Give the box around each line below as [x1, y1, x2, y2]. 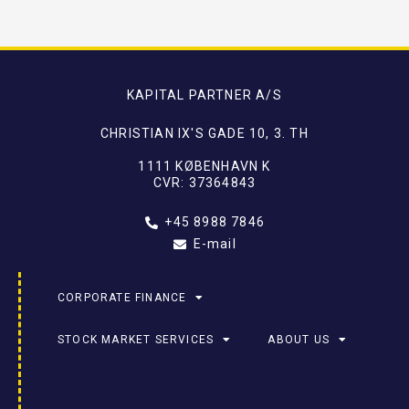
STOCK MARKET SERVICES [58, 333, 215, 347]
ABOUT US [267, 333, 330, 347]
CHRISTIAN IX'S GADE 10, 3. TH [100, 126, 309, 142]
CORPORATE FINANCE [58, 291, 187, 305]
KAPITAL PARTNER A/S [127, 88, 282, 103]
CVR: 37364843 [152, 175, 257, 191]
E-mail [193, 236, 236, 252]
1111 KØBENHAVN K [138, 159, 271, 174]
